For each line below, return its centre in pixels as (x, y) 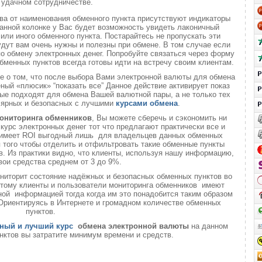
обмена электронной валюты (133, 226)
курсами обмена (146, 103)
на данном (209, 226)
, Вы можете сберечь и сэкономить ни (159, 118)
